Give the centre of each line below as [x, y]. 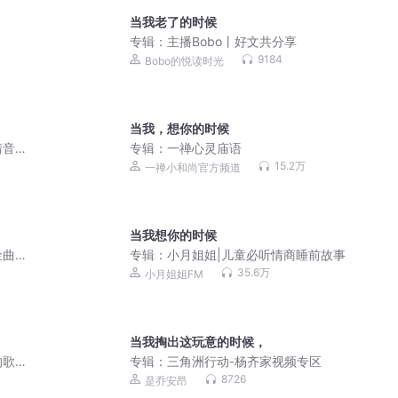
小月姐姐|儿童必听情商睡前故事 [257, 255]
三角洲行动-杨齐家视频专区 [245, 362]
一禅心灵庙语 [205, 148]
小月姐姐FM [175, 274]
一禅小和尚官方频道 [193, 167]
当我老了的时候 [174, 22]
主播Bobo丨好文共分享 [232, 42]
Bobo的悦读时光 [185, 60]
